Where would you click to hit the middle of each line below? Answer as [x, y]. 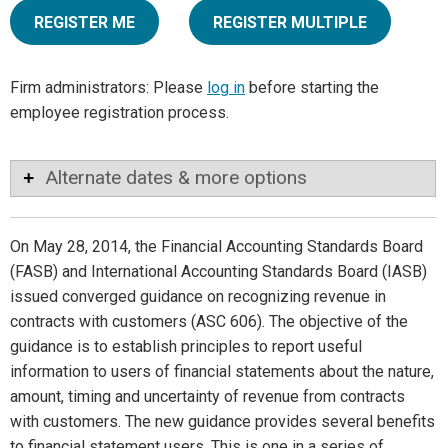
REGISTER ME [84, 23]
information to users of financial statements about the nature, [222, 372]
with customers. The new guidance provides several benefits [222, 422]
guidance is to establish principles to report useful [186, 347]
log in [226, 88]
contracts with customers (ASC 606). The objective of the [209, 322]
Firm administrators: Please [108, 88]
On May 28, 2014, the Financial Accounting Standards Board [216, 247]
